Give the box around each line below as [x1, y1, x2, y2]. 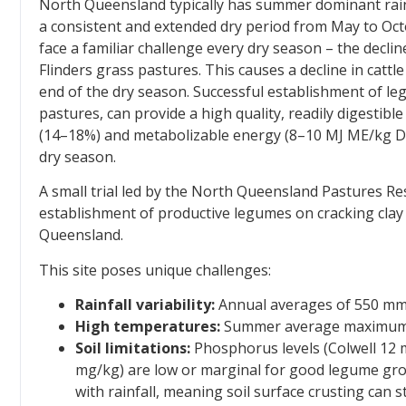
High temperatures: [75, 316, 220, 337]
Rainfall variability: [75, 295, 215, 315]
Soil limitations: [75, 338, 190, 359]
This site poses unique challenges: [39, 259, 271, 280]
